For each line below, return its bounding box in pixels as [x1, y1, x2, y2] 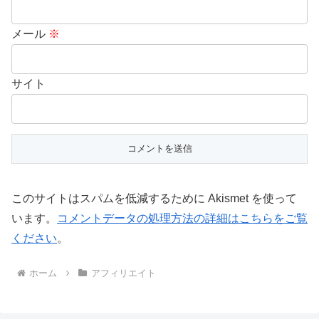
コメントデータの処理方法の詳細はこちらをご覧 [57, 212, 308, 225]
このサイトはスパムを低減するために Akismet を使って [11, 192, 297, 205]
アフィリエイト [90, 267, 156, 278]
